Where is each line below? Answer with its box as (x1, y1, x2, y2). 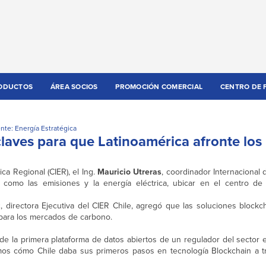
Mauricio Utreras (97, 166, 162, 178)
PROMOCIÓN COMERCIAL (115, 81, 203, 92)
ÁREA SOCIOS (50, 81, 98, 92)
